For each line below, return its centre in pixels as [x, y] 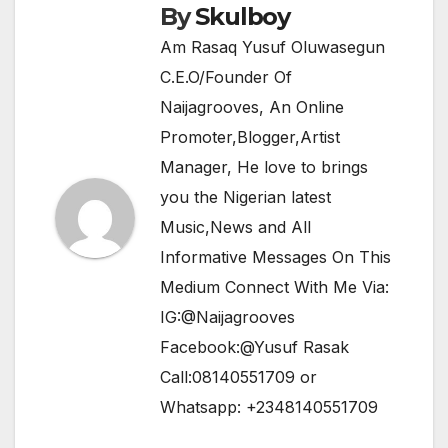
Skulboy [243, 17]
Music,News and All [235, 227]
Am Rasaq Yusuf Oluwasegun [272, 47]
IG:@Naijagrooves [227, 317]
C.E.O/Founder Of [226, 77]
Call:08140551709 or [238, 377]
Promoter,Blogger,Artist [250, 137]
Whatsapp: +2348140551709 [269, 407]
